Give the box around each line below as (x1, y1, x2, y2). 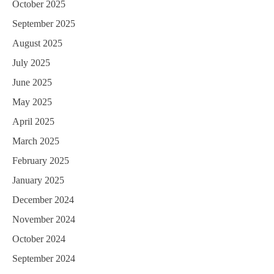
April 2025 (12, 116, 54, 127)
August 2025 (12, 38, 62, 49)
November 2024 (12, 214, 75, 225)
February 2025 (12, 155, 69, 166)
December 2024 (12, 194, 74, 206)
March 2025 (12, 136, 59, 147)
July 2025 (12, 57, 50, 68)
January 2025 (12, 175, 64, 186)
